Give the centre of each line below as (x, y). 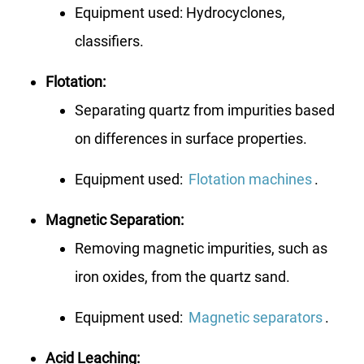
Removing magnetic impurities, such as (201, 249)
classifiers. (109, 41)
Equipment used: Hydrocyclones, (180, 13)
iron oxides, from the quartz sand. (182, 277)
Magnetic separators (256, 318)
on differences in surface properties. (191, 139)
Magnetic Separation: (115, 220)
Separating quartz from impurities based (205, 110)
